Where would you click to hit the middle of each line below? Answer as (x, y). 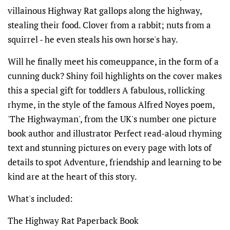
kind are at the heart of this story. (72, 177)
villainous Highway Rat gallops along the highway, (105, 11)
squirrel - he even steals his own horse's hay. (93, 40)
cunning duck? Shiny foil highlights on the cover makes (115, 76)
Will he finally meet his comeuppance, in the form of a (113, 62)
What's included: (40, 199)
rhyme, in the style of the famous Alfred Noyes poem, (111, 105)
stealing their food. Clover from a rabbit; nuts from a (109, 25)
